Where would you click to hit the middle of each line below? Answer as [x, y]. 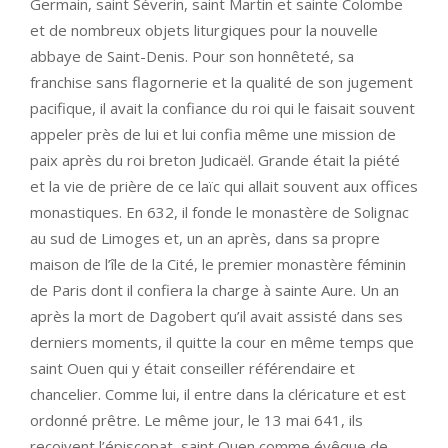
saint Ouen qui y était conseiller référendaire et [192, 367]
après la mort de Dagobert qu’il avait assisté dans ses [216, 315]
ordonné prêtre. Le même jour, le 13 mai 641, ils [196, 419]
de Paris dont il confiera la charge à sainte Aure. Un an [214, 289]
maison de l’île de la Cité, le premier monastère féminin [218, 263]
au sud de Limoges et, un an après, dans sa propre [205, 237]
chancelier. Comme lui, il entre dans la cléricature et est [218, 393]
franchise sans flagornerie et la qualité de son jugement [221, 81]
